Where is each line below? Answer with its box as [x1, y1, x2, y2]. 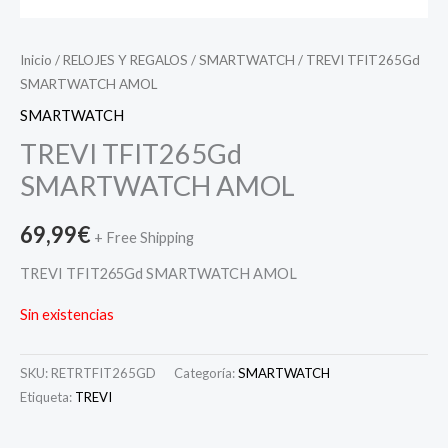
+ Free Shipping [94, 229, 194, 247]
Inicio [20, 51, 52, 68]
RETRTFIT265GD [51, 365, 156, 382]
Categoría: [174, 365, 238, 382]
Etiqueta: [20, 389, 75, 406]
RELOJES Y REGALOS [63, 51, 188, 68]
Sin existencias [20, 306, 114, 324]
